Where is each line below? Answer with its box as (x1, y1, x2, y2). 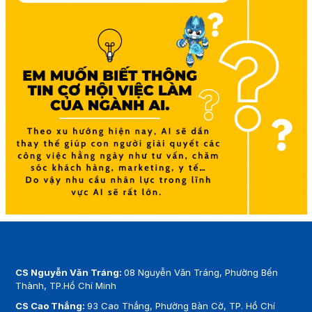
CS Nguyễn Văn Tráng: (15, 267, 125, 279)
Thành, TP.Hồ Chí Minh (15, 280, 117, 292)
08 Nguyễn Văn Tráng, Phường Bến (124, 267, 279, 279)
